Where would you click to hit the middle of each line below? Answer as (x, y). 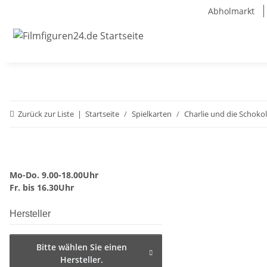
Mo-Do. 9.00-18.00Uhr (54, 175)
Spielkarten (152, 114)
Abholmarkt (231, 11)
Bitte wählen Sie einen (82, 247)
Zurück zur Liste (46, 114)
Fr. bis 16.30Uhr (42, 188)
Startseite (102, 114)
